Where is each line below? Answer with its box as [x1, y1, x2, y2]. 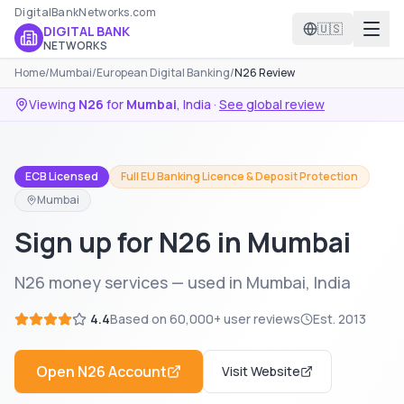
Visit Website [222, 363, 300, 380]
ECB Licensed [25, 169, 98, 184]
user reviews [221, 310, 300, 327]
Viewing [29, 96, 78, 113]
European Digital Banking [96, 65, 230, 80]
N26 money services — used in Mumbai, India [14, 271, 351, 293]
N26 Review [234, 65, 295, 80]
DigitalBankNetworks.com [14, 5, 156, 20]
